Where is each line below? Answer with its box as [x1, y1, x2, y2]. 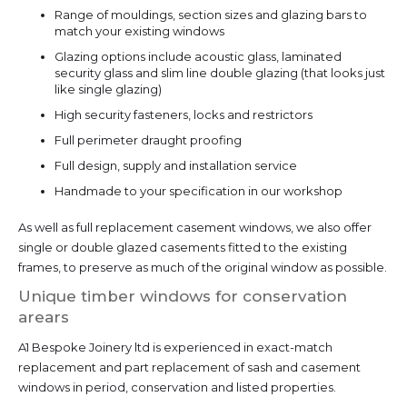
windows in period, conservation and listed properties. [18, 379, 339, 394]
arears [18, 307, 69, 326]
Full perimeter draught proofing [55, 132, 242, 147]
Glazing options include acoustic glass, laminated [55, 48, 342, 64]
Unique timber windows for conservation [18, 286, 347, 305]
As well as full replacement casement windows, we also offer [18, 219, 372, 234]
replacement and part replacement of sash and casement [18, 359, 361, 374]
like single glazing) [55, 81, 162, 96]
